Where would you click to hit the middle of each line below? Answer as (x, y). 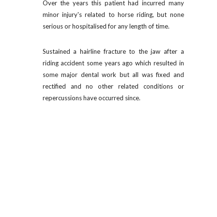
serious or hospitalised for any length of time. (106, 26)
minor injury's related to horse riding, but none (113, 15)
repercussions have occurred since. (91, 98)
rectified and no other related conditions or (113, 86)
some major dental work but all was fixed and (113, 75)
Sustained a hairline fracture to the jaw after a (113, 51)
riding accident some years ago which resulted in (113, 63)
